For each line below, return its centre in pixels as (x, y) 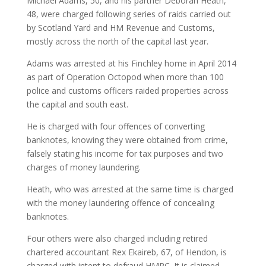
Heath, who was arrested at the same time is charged (130, 189)
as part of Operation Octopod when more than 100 (125, 77)
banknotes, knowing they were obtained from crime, (127, 140)
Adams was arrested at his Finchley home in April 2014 (131, 64)
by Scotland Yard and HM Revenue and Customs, (121, 28)
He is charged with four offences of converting (115, 126)
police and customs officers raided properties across (127, 91)
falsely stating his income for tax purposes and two (125, 154)
